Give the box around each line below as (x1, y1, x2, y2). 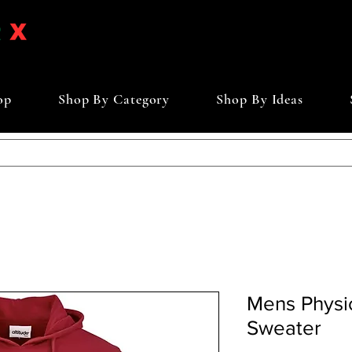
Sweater (247, 316, 321, 339)
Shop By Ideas (216, 90, 304, 108)
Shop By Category (57, 90, 170, 108)
